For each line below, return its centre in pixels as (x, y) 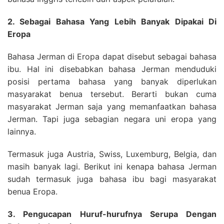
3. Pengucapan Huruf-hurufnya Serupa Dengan (112, 214)
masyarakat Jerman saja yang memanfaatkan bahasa (112, 106)
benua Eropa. (32, 191)
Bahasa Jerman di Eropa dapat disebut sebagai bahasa (112, 56)
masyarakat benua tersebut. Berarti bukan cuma (112, 94)
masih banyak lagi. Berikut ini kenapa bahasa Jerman (112, 166)
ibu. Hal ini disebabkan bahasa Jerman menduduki (112, 69)
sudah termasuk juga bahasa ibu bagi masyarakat (112, 179)
